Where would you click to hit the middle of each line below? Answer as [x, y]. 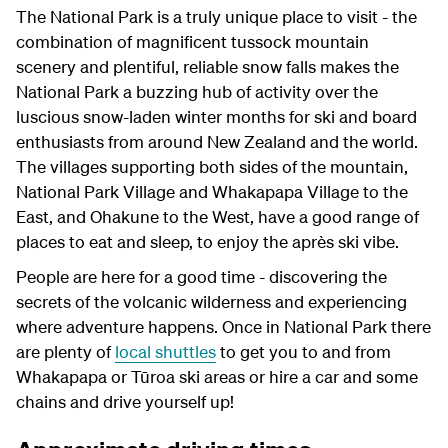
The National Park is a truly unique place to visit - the [216, 17]
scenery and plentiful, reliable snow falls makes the [207, 67]
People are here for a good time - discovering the [201, 277]
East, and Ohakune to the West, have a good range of [217, 217]
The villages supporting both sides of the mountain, [212, 167]
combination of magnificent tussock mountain [192, 42]
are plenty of [65, 352]
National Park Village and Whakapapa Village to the [212, 192]
